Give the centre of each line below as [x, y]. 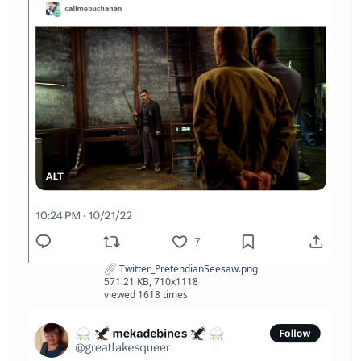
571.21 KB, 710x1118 [151, 282]
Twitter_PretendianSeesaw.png [187, 268]
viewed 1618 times [145, 295]
